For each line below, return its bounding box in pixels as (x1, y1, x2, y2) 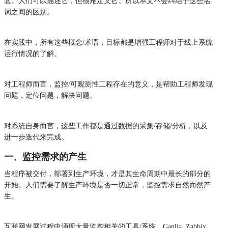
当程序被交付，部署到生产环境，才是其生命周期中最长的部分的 (4, 169, 211, 178)
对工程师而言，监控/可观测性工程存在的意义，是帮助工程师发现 (4, 80, 213, 88)
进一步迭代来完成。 (4, 133, 68, 141)
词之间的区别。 (4, 8, 54, 16)
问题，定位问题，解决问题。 (4, 91, 97, 99)
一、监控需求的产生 (4, 151, 87, 162)
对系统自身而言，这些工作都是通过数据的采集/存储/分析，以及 (4, 122, 208, 130)
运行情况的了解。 (4, 49, 61, 58)
